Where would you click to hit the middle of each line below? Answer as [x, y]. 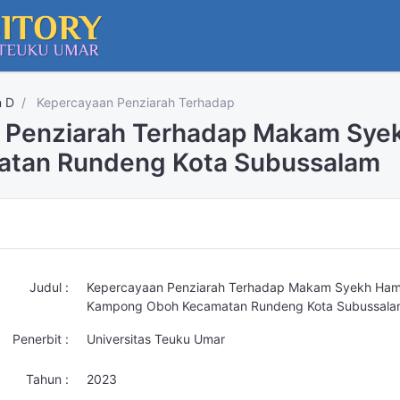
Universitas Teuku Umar [156, 339]
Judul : [49, 287]
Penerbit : [41, 339]
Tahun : [47, 379]
